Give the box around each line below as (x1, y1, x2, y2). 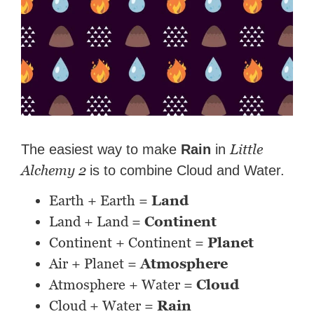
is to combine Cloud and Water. (90, 163, 285, 179)
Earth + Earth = (49, 192, 152, 210)
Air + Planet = (49, 255, 141, 273)
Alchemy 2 (21, 162, 90, 179)
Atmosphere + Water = (49, 276, 197, 294)
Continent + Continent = (49, 234, 208, 252)
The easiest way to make (21, 142, 182, 158)
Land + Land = (49, 213, 145, 231)
